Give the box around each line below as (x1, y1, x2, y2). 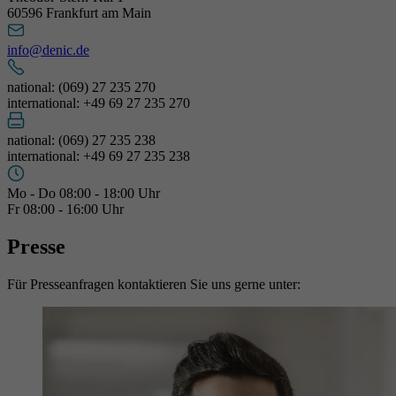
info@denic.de (7, 42, 89, 57)
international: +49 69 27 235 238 (7, 148, 190, 164)
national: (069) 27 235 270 (7, 79, 156, 95)
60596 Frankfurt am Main (7, 4, 151, 20)
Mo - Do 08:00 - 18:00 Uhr (7, 185, 160, 201)
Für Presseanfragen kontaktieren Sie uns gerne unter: (7, 276, 301, 292)
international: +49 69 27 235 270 (7, 95, 190, 110)
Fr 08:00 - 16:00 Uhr (7, 201, 124, 217)
